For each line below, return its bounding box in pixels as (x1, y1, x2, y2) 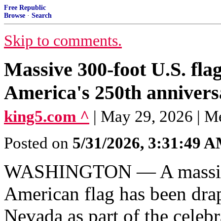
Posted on (4, 134, 73, 152)
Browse (4, 12, 25, 19)
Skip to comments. (4, 32, 122, 49)
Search (32, 12, 52, 19)
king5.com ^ (4, 108, 89, 125)
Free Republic (4, 4, 46, 11)
